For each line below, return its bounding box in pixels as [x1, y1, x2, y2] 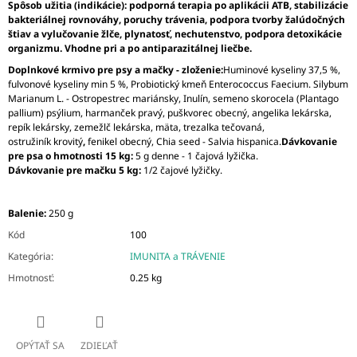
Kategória [8, 249, 51, 264]
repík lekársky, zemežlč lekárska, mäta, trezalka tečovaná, [8, 120, 267, 135]
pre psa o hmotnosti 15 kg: [8, 149, 135, 163]
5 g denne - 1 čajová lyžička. [135, 149, 258, 163]
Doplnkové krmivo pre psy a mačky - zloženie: [8, 63, 223, 77]
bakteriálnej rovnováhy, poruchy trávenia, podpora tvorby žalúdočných [8, 13, 345, 27]
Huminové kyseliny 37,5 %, [223, 63, 340, 77]
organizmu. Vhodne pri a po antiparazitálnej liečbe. [8, 41, 252, 56]
